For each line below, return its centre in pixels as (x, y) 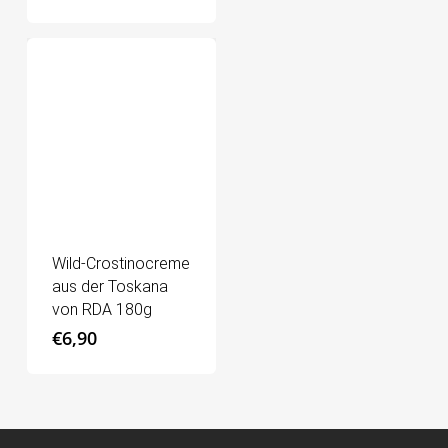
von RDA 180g (101, 310)
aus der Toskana (109, 287)
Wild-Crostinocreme (120, 264)
